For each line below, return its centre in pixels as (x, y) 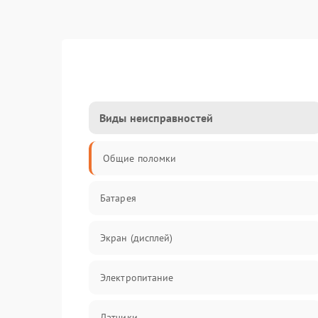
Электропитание (137, 278)
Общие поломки (140, 158)
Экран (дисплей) (137, 238)
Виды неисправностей (156, 118)
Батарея (118, 198)
